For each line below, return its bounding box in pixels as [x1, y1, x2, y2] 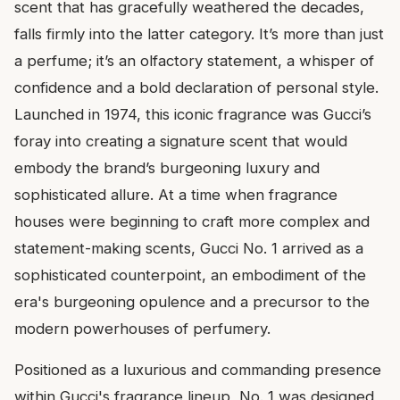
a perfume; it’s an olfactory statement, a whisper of [14, 52, 374, 71]
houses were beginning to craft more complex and [14, 212, 370, 231]
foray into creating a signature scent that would [14, 132, 347, 151]
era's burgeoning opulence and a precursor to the [14, 293, 370, 312]
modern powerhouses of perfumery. [14, 320, 271, 338]
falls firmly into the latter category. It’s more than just [14, 25, 384, 44]
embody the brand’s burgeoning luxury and [14, 159, 320, 178]
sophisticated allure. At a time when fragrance [14, 186, 337, 204]
